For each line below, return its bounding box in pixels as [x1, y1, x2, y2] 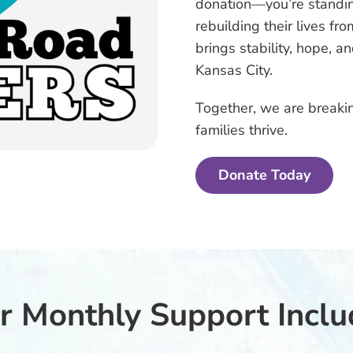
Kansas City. [195, 61, 273, 80]
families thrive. [195, 121, 288, 139]
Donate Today [218, 165, 311, 184]
